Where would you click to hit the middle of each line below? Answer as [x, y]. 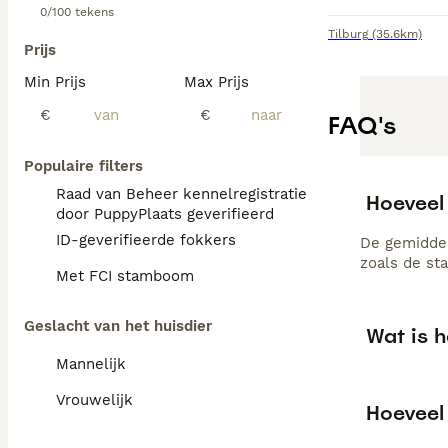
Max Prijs [216, 82]
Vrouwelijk [94, 400]
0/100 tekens [77, 12]
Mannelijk [91, 364]
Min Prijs [55, 82]
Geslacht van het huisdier [118, 326]
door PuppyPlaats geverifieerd [165, 214]
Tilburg [348, 34]
